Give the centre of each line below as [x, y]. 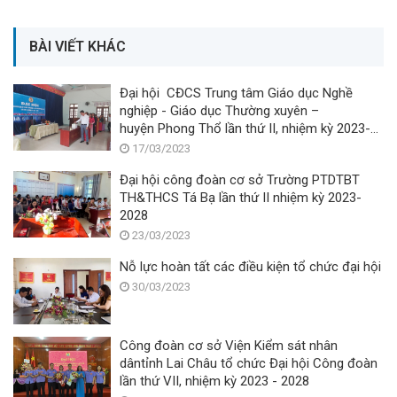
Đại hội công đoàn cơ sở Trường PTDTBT [240, 179]
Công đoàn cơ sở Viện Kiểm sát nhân [229, 345]
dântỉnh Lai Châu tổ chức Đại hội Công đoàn [249, 363]
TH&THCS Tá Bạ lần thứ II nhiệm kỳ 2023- [241, 197]
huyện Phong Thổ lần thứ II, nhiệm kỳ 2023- [245, 128]
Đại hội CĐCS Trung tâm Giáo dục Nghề [236, 93]
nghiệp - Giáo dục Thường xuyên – [219, 110]
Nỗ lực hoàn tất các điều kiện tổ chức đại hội [250, 266]
